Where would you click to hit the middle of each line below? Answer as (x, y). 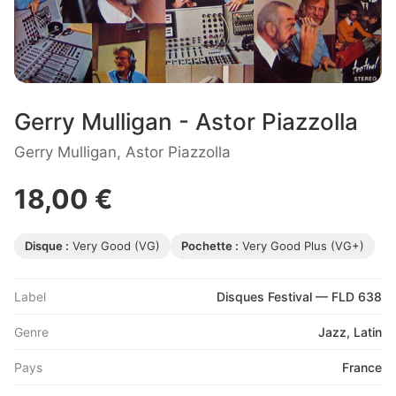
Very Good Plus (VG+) (301, 246)
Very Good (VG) (114, 246)
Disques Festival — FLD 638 (299, 297)
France (362, 368)
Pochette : (210, 246)
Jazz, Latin (350, 332)
